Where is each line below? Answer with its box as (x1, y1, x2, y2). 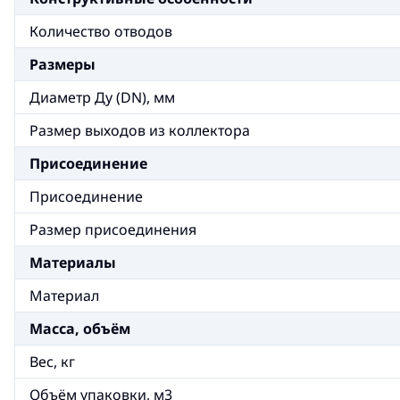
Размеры (29, 54, 96, 74)
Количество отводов (29, 21, 172, 41)
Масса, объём (29, 319, 130, 338)
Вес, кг (29, 352, 75, 371)
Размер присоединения (29, 220, 196, 239)
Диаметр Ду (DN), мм (29, 87, 175, 107)
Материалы (29, 253, 116, 272)
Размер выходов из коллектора (29, 121, 250, 140)
